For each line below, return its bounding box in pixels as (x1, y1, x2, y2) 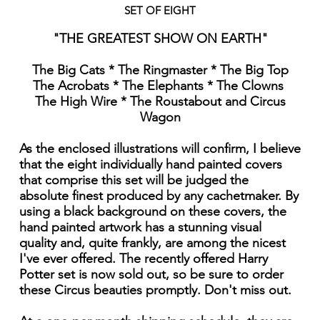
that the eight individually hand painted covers (19, 156, 282, 173)
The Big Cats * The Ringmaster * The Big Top (31, 62, 289, 79)
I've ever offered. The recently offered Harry (19, 251, 268, 267)
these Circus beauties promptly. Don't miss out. (19, 282, 291, 299)
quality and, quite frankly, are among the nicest (19, 235, 286, 251)
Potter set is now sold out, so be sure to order (19, 266, 284, 283)
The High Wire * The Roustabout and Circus (34, 94, 286, 110)
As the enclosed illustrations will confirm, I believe (19, 141, 301, 157)
